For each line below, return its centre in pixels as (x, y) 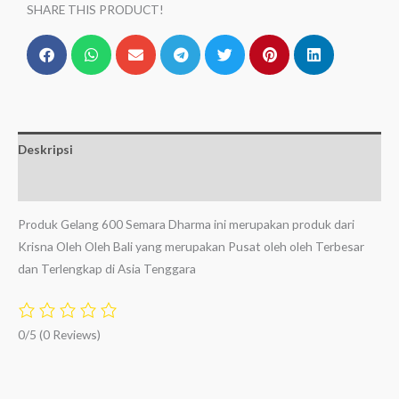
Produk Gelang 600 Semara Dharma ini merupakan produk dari (186, 224)
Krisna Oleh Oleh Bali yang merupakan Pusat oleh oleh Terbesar (191, 247)
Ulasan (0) (47, 183)
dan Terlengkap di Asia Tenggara (107, 269)
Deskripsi (45, 150)
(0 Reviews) (70, 335)
